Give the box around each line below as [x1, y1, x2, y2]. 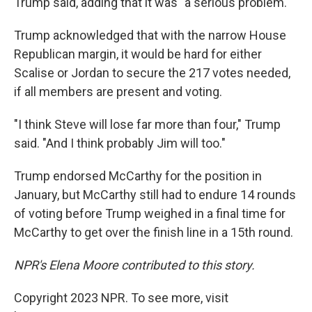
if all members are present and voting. [14, 84, 222, 99]
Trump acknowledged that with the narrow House [14, 28, 286, 42]
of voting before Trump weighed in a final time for [14, 206, 286, 221]
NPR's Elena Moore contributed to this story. [14, 258, 255, 272]
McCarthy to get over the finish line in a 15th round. [14, 225, 293, 240]
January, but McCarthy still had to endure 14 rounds [14, 187, 296, 202]
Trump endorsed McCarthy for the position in [14, 169, 262, 183]
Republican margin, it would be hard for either [14, 47, 262, 61]
